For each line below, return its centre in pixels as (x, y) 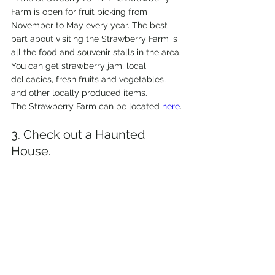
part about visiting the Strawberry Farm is (95, 38)
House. (31, 151)
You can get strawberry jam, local (80, 65)
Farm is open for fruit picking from (80, 11)
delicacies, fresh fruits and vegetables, (90, 79)
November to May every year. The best (91, 25)
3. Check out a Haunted (79, 134)
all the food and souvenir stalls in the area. (97, 52)
